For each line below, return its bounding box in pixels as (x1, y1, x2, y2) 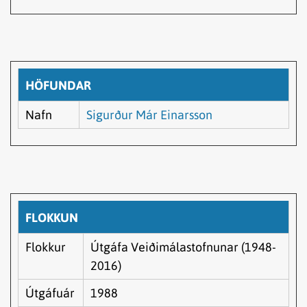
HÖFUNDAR (25, 78, 91, 93)
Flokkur (25, 239, 66, 254)
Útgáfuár (25, 285, 75, 300)
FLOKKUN (25, 210, 78, 225)
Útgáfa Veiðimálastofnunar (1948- (90, 239, 276, 254)
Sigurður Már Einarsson (86, 108, 212, 123)
